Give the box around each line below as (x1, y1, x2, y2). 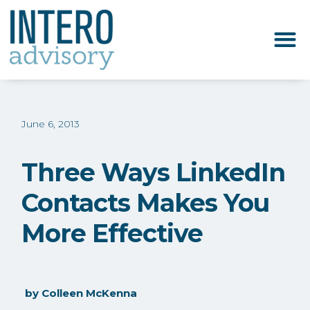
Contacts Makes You (21, 188, 270, 219)
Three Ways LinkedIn (21, 157, 286, 188)
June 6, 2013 (21, 117, 80, 130)
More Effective (21, 218, 203, 249)
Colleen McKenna (42, 286, 138, 300)
